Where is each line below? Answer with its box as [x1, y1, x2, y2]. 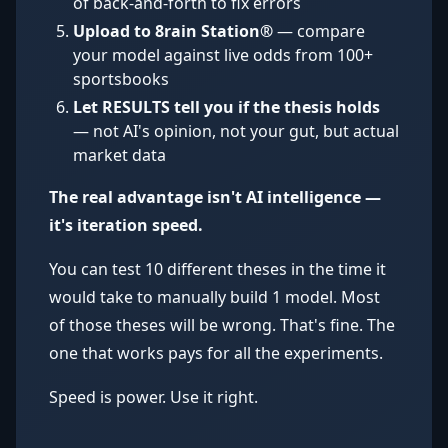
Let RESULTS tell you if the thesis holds [73, 96, 380, 118]
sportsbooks [73, 68, 169, 90]
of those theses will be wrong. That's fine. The [49, 314, 395, 336]
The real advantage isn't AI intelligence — [49, 186, 381, 208]
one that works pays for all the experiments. [49, 342, 383, 364]
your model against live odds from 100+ [73, 44, 373, 66]
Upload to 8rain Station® [73, 20, 273, 42]
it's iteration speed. [49, 214, 203, 236]
